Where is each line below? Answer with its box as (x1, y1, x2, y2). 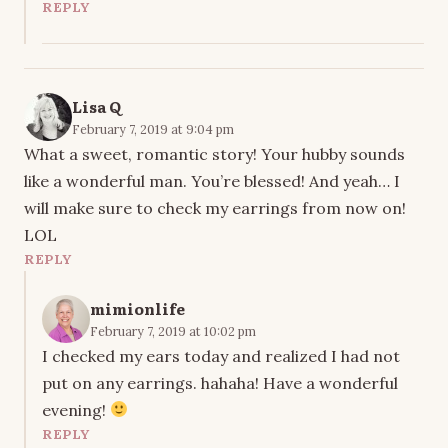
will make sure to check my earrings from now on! (24, 197, 406, 218)
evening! (42, 399, 110, 420)
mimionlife (90, 296, 185, 320)
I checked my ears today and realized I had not (42, 345, 400, 366)
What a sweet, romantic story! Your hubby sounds (24, 143, 405, 164)
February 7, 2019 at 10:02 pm (90, 322, 256, 339)
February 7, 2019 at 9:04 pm (72, 120, 234, 137)
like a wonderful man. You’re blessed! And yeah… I (24, 170, 400, 191)
